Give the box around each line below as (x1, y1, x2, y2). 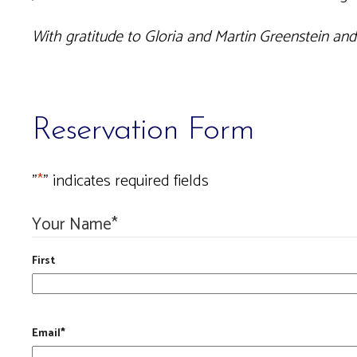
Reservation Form (32, 115, 254, 147)
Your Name (32, 211, 112, 239)
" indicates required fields (43, 168, 209, 195)
